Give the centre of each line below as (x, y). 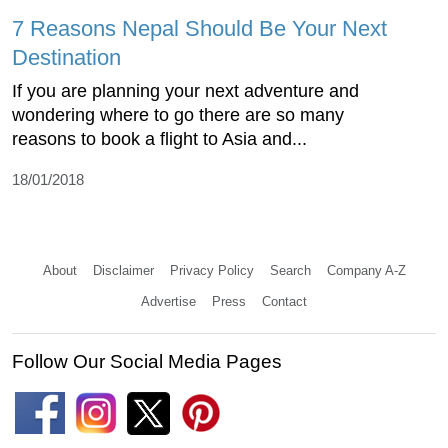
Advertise (168, 301)
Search (290, 270)
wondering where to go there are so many (178, 114)
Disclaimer (123, 270)
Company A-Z (366, 270)
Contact (284, 301)
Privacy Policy (211, 270)
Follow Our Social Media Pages (147, 361)
